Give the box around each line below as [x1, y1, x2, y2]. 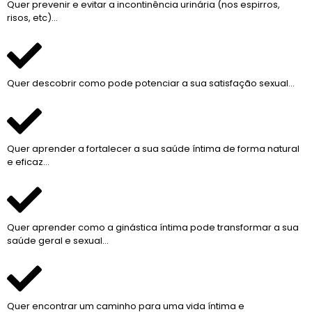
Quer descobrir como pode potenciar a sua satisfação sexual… [7, 76, 295, 90]
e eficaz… [7, 155, 49, 169]
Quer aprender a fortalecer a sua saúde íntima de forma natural [7, 141, 299, 155]
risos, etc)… [7, 10, 58, 24]
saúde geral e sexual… [7, 233, 109, 247]
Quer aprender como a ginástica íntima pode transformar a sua [7, 220, 299, 234]
